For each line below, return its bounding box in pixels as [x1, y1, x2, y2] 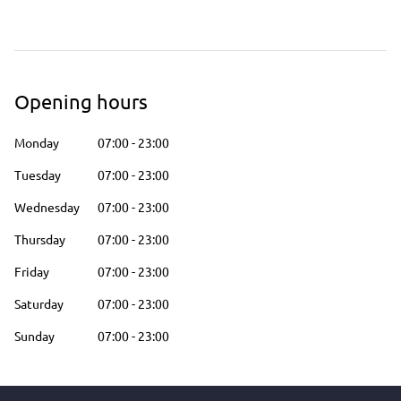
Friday [14, 263, 49, 279]
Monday [14, 134, 59, 150]
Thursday [14, 231, 65, 247]
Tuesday [14, 166, 61, 183]
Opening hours [14, 90, 148, 113]
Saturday [14, 295, 64, 311]
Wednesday [14, 199, 80, 215]
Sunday [14, 328, 55, 344]
